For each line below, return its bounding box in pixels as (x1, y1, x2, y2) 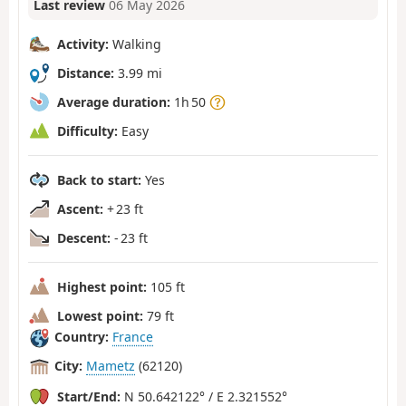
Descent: (57, 228, 111, 246)
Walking (109, 34, 161, 53)
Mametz (86, 357, 135, 375)
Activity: (57, 34, 109, 53)
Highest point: (57, 277, 147, 295)
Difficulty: (57, 121, 118, 140)
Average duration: (57, 92, 170, 111)
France (112, 328, 153, 346)
